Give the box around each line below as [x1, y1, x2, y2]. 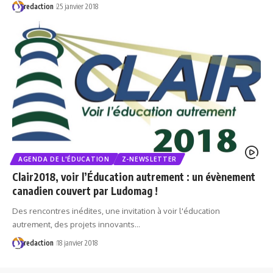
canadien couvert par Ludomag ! [12, 184, 158, 198]
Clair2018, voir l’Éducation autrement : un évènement [12, 170, 255, 184]
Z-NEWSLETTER [121, 155, 177, 163]
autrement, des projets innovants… [12, 219, 140, 230]
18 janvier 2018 [56, 238, 97, 248]
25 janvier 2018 [56, 1, 98, 11]
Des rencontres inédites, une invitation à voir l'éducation [12, 206, 220, 216]
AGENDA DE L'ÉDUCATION [18, 155, 110, 163]
